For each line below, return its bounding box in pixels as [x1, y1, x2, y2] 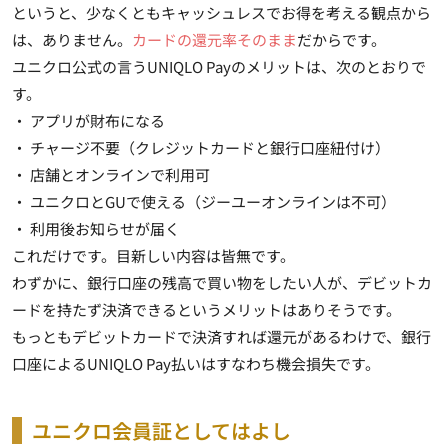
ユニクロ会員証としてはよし [32, 415, 291, 445]
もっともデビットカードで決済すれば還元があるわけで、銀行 [12, 325, 431, 347]
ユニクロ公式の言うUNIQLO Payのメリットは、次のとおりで [12, 55, 426, 77]
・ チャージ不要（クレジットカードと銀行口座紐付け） [12, 136, 390, 158]
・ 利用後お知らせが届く [12, 217, 180, 239]
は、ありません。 [12, 28, 132, 50]
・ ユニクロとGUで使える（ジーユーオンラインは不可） [12, 190, 396, 212]
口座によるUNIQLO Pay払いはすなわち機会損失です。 [12, 352, 380, 374]
